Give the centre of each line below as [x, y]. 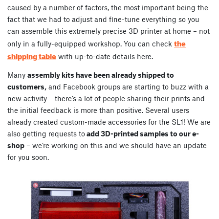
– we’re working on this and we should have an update [116, 145]
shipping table [32, 55]
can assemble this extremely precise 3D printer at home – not [109, 31]
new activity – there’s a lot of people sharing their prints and [106, 98]
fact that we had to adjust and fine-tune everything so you [103, 19]
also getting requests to [46, 133]
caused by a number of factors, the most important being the [108, 7]
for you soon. [28, 157]
